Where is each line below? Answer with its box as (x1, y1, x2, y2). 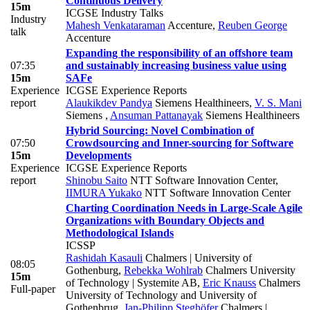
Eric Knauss (203, 277, 256, 289)
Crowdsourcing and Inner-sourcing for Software (66, 137, 293, 149)
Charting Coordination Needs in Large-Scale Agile (66, 202, 302, 215)
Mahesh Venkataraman (66, 19, 165, 32)
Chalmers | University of (143, 252, 252, 264)
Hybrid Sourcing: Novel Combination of (66, 125, 254, 137)
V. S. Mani (255, 97, 302, 109)
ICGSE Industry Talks (66, 7, 163, 19)
